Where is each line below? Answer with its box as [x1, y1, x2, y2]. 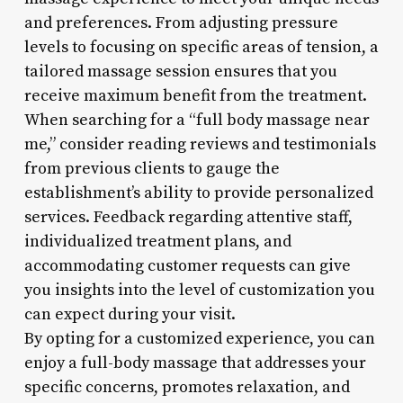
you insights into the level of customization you [23, 279, 375, 300]
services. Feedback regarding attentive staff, [23, 206, 353, 228]
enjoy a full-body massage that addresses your [23, 352, 366, 373]
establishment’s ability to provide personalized [23, 182, 373, 203]
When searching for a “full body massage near [23, 109, 370, 130]
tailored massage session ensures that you [23, 60, 337, 82]
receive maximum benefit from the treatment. [23, 85, 367, 106]
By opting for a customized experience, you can [23, 327, 375, 349]
